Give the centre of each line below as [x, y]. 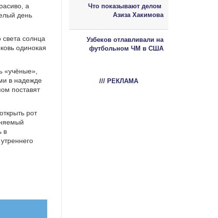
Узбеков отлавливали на [125, 39]
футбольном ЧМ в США [126, 48]
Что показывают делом [126, 6]
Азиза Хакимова [138, 15]
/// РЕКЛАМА [119, 81]
